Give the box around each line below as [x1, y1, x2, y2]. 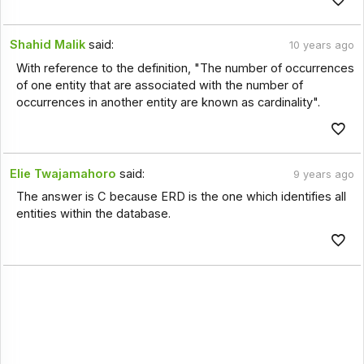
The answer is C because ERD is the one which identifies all [15, 189, 346, 205]
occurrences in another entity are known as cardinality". [15, 94, 320, 110]
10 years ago [288, 39, 354, 52]
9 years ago [292, 167, 354, 180]
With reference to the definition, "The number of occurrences [15, 60, 354, 76]
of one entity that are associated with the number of [15, 77, 303, 93]
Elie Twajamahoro [10, 166, 117, 181]
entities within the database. [15, 206, 171, 222]
